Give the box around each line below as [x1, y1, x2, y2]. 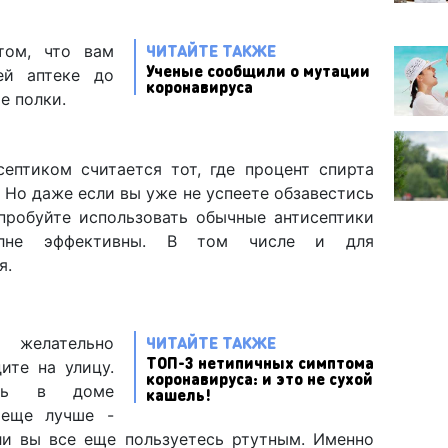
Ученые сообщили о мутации [146, 59, 370, 81]
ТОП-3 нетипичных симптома [146, 351, 374, 373]
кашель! [146, 383, 211, 405]
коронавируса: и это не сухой [146, 367, 373, 389]
